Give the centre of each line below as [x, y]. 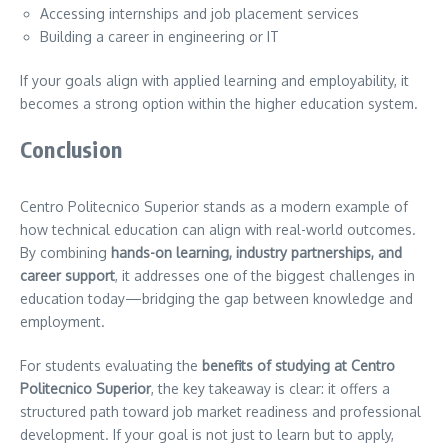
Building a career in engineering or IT [159, 36]
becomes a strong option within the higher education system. [219, 103]
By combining [65, 252]
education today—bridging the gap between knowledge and [216, 298]
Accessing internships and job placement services [199, 13]
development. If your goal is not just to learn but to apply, [207, 434]
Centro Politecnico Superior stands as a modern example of [214, 206]
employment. [62, 321]
